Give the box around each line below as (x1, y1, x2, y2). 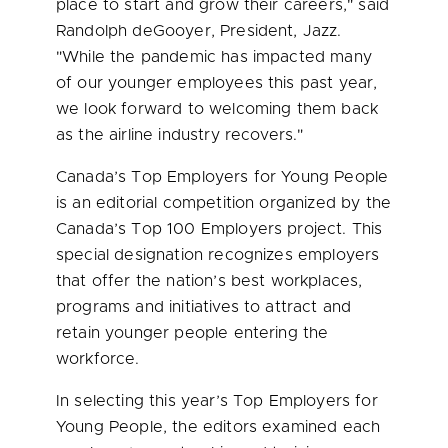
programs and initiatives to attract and (56, 299, 352, 315)
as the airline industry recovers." (56, 127, 304, 143)
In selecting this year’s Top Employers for (56, 393, 378, 409)
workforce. (56, 351, 140, 367)
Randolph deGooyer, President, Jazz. (56, 23, 342, 39)
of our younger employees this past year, (56, 75, 378, 91)
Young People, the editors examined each (56, 419, 381, 435)
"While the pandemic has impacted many (56, 49, 372, 65)
